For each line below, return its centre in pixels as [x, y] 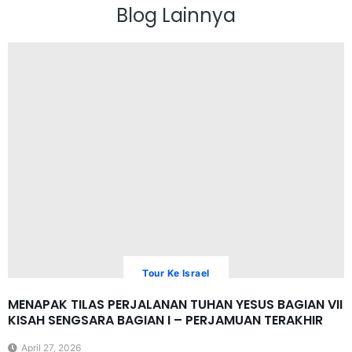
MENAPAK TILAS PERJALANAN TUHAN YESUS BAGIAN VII [175, 304]
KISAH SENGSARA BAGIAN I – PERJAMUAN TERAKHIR [165, 320]
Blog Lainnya [176, 15]
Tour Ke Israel [176, 273]
